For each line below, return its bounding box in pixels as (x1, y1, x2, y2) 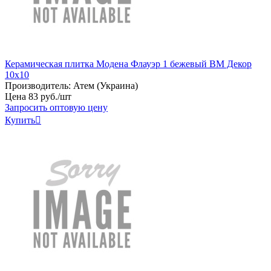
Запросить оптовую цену (5, 102, 108, 113)
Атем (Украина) (73, 80, 138, 91)
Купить (5, 114, 35, 125)
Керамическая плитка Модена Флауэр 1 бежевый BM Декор (5, 58, 252, 69)
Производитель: (5, 80, 71, 91)
